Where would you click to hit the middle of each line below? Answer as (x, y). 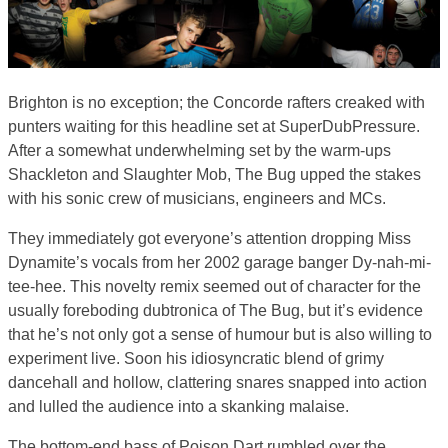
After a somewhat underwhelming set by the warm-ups (199, 150)
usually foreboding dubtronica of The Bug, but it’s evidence (215, 310)
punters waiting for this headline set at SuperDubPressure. (214, 126)
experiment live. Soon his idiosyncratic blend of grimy (196, 358)
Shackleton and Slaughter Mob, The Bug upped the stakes (214, 174)
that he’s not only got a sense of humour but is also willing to (220, 334)
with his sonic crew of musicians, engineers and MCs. (197, 198)
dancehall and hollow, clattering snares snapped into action (217, 382)
